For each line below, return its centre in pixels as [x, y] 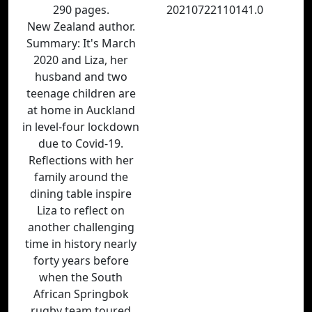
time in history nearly [81, 244]
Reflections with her [81, 160]
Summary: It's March [81, 43]
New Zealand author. [81, 26]
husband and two [81, 77]
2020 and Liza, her [81, 60]
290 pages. [81, 10]
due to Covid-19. [81, 143]
